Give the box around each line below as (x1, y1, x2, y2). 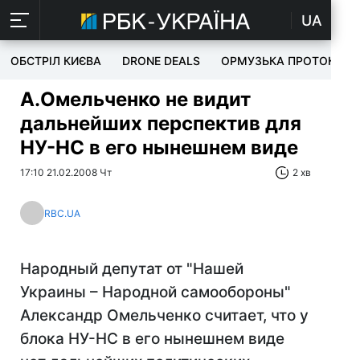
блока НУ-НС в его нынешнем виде (20, 329, 284, 348)
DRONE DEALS (122, 54, 200, 67)
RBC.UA (44, 207, 80, 219)
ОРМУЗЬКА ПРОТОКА (221, 54, 343, 67)
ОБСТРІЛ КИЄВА (10, 54, 101, 67)
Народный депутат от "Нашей (20, 260, 243, 278)
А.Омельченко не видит (20, 88, 251, 111)
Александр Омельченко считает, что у (20, 306, 309, 325)
